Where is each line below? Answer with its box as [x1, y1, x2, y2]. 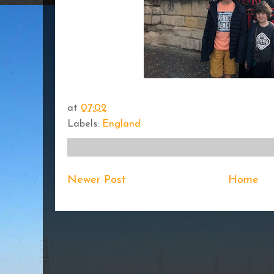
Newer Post [67, 174, 126, 186]
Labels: [67, 119, 102, 129]
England [102, 119, 141, 129]
